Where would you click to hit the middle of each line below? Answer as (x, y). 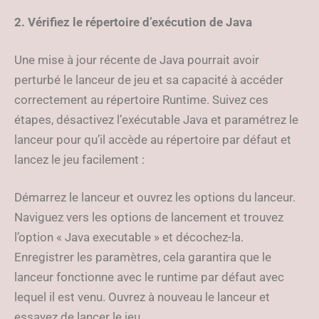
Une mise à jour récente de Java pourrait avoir (137, 60)
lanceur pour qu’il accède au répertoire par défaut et (153, 140)
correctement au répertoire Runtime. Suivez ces (141, 100)
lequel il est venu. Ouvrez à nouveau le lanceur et (142, 297)
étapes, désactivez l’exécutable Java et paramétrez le (156, 120)
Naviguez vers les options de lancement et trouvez (149, 217)
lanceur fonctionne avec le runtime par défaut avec (149, 277)
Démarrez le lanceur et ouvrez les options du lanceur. (155, 197)
